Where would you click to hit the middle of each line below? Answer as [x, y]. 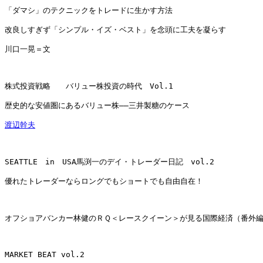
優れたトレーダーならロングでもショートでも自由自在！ [104, 181]
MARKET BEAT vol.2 [45, 255]
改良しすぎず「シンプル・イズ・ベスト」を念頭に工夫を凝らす [115, 30]
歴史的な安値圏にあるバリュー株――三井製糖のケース [97, 106]
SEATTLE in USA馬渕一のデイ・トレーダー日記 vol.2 [109, 162]
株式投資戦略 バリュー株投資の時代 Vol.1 [89, 86]
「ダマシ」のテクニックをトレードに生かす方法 [89, 11]
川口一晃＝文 [28, 49]
